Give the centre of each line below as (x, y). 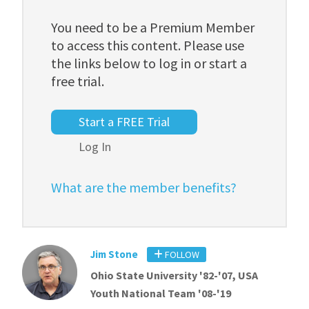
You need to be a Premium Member (153, 27)
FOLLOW (181, 254)
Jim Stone (114, 254)
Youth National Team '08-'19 (160, 293)
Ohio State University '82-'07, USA (174, 275)
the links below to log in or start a (149, 63)
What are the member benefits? (144, 187)
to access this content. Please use (148, 45)
